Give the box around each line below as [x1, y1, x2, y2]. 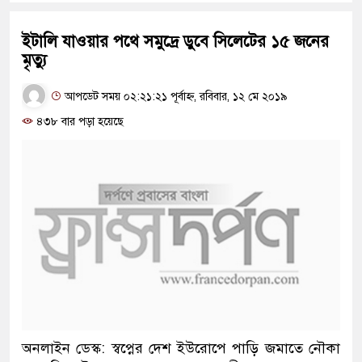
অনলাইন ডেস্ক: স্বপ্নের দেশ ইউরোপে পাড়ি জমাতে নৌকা [22, 339, 340, 358]
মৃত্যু [22, 50, 47, 70]
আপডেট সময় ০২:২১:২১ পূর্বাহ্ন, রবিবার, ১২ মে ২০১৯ [61, 89, 288, 103]
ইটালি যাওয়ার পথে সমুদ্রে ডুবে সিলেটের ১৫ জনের [22, 32, 329, 52]
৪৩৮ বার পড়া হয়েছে [33, 115, 124, 128]
